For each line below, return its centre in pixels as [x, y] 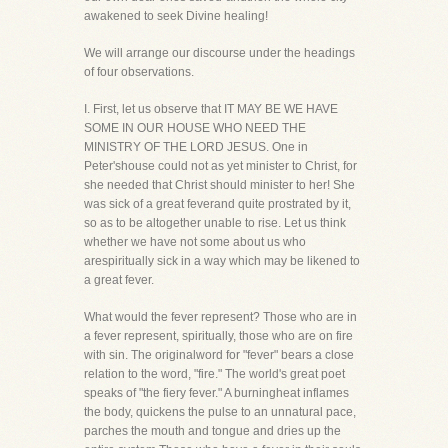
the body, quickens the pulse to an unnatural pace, [220, 412]
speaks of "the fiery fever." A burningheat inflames [216, 393]
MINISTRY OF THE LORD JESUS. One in [196, 147]
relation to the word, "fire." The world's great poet [214, 374]
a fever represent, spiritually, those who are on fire [218, 336]
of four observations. [139, 72]
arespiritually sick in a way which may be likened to [222, 261]
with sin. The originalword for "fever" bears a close [219, 355]
